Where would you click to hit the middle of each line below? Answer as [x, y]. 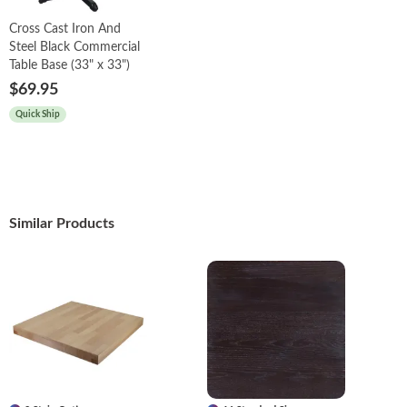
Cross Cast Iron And [65, 29]
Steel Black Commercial [74, 47]
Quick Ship [38, 114]
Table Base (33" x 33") [69, 65]
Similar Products [62, 223]
